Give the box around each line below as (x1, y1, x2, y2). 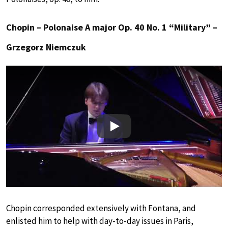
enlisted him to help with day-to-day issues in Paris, (6, 215, 193, 227)
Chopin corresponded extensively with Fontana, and (6, 203, 196, 214)
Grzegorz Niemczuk (6, 41, 86, 53)
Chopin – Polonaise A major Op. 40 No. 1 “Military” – (6, 21, 217, 33)
